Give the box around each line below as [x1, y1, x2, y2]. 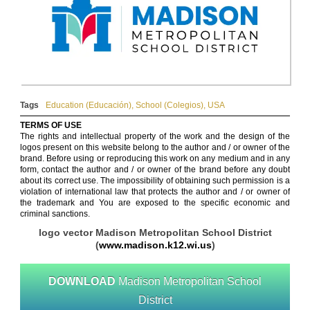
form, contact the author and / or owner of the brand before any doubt [20, 165, 290, 175]
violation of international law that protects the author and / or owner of [20, 187, 290, 197]
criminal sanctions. [20, 209, 90, 219]
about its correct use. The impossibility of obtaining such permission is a [20, 176, 290, 186]
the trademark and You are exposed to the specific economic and [20, 198, 290, 208]
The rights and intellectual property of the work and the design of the [20, 131, 290, 142]
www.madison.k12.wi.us [98, 239, 212, 251]
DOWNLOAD [48, 275, 116, 288]
